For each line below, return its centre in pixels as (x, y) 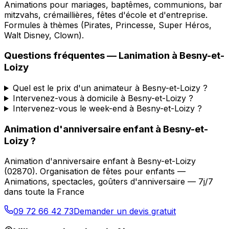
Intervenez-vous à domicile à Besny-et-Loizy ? (103, 98)
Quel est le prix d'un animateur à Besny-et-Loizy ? (110, 88)
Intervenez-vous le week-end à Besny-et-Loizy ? (107, 108)
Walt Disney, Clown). (44, 35)
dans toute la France (44, 192)
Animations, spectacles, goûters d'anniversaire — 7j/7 (109, 182)
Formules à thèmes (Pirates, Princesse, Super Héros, (108, 25)
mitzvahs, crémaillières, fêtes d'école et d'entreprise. (106, 15)
